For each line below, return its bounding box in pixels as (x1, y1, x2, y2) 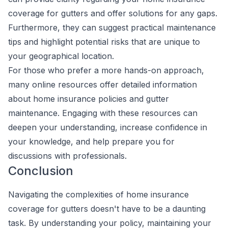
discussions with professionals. (8, 151, 127, 161)
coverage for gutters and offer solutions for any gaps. (8, 8, 217, 18)
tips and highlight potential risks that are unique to (8, 37, 200, 47)
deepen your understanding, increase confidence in (8, 122, 207, 132)
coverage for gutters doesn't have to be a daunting (8, 204, 206, 214)
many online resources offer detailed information (8, 79, 197, 90)
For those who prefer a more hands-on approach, (8, 65, 204, 75)
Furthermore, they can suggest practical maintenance (8, 22, 216, 33)
